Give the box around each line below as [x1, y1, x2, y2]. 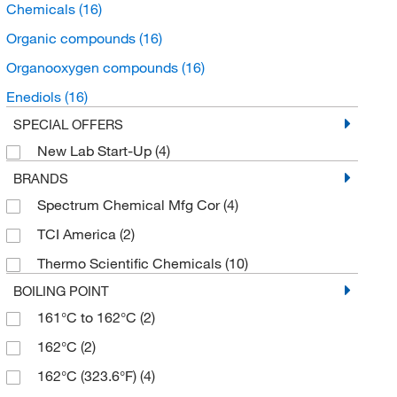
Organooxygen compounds [5, 58, 182, 76]
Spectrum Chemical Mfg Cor [36, 195, 223, 214]
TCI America [36, 224, 120, 243]
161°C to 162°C [36, 307, 140, 326]
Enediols [5, 87, 65, 105]
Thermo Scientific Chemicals [36, 253, 225, 272]
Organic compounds [5, 28, 139, 47]
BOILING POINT [12, 282, 109, 299]
